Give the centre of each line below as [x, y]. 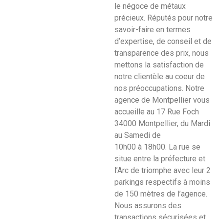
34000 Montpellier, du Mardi [162, 123]
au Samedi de [138, 135]
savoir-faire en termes [153, 29]
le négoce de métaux [150, 6]
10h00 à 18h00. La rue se [157, 147]
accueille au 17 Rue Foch [157, 111]
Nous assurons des [148, 205]
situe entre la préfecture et [160, 158]
